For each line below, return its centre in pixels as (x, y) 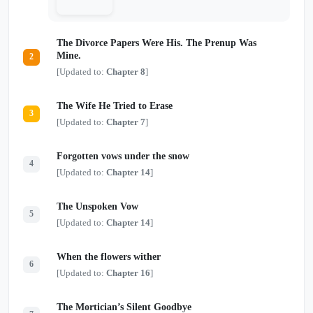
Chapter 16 (128, 272)
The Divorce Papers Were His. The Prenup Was (156, 43)
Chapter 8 (126, 71)
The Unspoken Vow (97, 206)
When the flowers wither (109, 256)
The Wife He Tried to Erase (115, 105)
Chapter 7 (126, 122)
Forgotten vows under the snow (123, 156)
